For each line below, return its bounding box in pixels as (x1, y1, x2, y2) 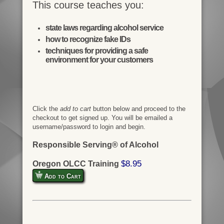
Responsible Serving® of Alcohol (32, 140, 158, 149)
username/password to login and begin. (32, 123, 145, 130)
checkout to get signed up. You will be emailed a (32, 114, 172, 121)
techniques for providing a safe (45, 46, 148, 55)
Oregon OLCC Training (32, 159, 119, 168)
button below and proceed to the (90, 105, 185, 112)
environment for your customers (45, 55, 153, 64)
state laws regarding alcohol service (45, 23, 163, 32)
